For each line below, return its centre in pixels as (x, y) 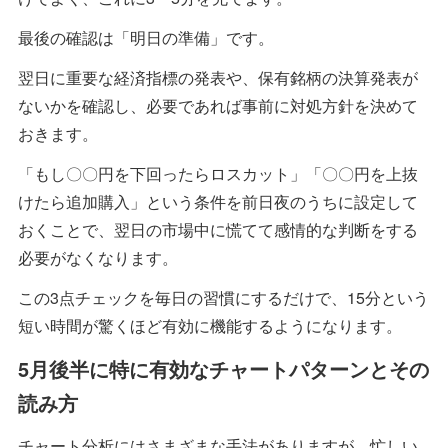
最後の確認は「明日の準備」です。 (146, 37)
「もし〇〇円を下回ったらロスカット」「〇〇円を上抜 (218, 173)
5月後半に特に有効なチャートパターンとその (223, 368)
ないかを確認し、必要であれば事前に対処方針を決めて (218, 105)
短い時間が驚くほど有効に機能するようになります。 (210, 325)
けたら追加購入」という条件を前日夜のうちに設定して (218, 201)
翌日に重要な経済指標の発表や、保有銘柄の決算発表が (218, 77)
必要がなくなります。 (98, 257)
